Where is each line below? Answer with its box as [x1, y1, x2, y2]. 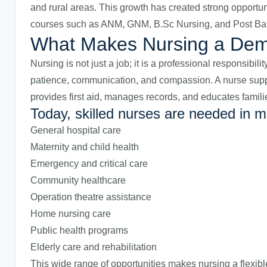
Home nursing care [30, 209, 111, 219]
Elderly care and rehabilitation [30, 242, 157, 252]
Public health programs [30, 225, 128, 235]
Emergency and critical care [30, 159, 148, 169]
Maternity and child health [30, 142, 139, 152]
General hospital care [30, 125, 121, 135]
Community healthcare [30, 175, 126, 185]
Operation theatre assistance [30, 192, 151, 202]
